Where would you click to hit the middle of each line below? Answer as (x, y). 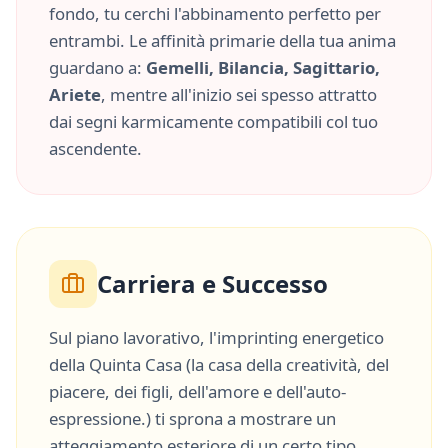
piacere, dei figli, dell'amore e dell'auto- (197, 391)
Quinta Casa (135, 364)
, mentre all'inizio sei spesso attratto (239, 94)
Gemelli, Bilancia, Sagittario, (263, 67)
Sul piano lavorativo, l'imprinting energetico (216, 337)
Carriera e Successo (212, 283)
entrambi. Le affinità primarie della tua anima (222, 40)
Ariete (75, 94)
